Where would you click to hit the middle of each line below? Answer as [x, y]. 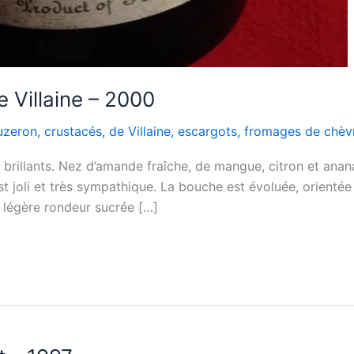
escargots [207, 131]
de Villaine [140, 131]
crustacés [73, 131]
